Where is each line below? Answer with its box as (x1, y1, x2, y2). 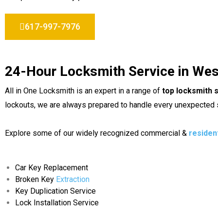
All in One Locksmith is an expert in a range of (5, 86, 162, 95)
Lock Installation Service (15, 198, 99, 207)
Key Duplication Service (15, 186, 96, 196)
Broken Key (15, 175, 56, 184)
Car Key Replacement (15, 163, 88, 172)
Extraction (56, 175, 90, 184)
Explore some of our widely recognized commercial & (5, 128, 189, 138)
